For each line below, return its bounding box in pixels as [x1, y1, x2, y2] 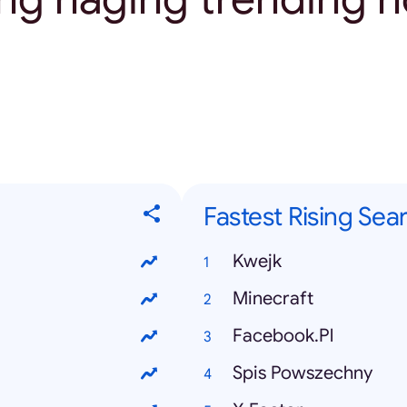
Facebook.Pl [233, 324, 333, 348]
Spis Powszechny [233, 362, 372, 385]
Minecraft [233, 287, 313, 311]
